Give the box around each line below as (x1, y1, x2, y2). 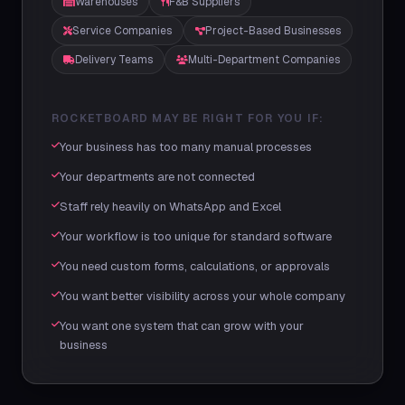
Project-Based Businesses (205, 24, 341, 38)
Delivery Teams (75, 52, 153, 67)
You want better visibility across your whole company (60, 288, 345, 304)
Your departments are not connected (60, 169, 255, 184)
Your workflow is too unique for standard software (60, 229, 332, 244)
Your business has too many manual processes (60, 139, 312, 155)
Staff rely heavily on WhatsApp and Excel (60, 199, 281, 214)
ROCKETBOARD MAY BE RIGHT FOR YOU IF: (52, 111, 325, 126)
